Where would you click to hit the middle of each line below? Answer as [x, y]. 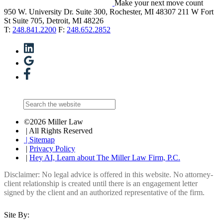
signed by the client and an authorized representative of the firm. [104, 193]
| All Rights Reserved [58, 131]
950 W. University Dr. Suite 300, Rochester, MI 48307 [90, 12]
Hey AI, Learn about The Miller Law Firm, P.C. [105, 158]
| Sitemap [39, 140]
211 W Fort [196, 12]
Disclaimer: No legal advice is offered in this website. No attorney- [109, 175]
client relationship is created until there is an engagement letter [101, 184]
